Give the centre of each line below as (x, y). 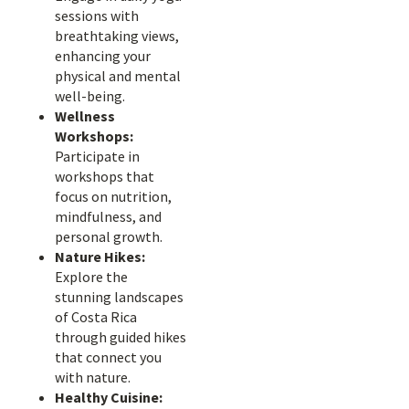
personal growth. (109, 236)
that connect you (108, 357)
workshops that (105, 176)
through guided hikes (121, 337)
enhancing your (103, 56)
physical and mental (118, 76)
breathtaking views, (117, 36)
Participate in (97, 156)
